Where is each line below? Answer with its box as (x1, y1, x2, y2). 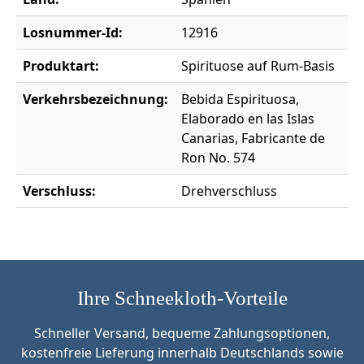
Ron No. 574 (181, 148, 255, 167)
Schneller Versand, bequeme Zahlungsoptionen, (34, 323, 330, 342)
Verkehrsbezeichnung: (23, 89, 168, 108)
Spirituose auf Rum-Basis (181, 56, 335, 75)
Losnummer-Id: (23, 23, 123, 41)
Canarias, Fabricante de (181, 128, 325, 147)
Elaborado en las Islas (181, 109, 314, 128)
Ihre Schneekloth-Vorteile (76, 286, 288, 309)
